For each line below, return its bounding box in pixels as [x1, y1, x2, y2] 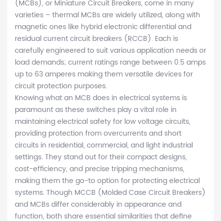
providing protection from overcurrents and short [15, 128, 182, 140]
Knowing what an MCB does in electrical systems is [15, 92, 187, 104]
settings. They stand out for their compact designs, [15, 151, 187, 163]
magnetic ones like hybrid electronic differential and [15, 21, 191, 33]
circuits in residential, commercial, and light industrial [15, 140, 193, 151]
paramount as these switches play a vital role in [15, 104, 177, 116]
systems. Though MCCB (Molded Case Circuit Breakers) [15, 187, 206, 199]
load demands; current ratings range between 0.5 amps [15, 57, 206, 69]
